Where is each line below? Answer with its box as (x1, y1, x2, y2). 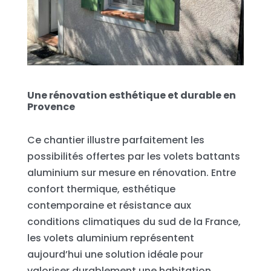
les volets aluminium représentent (27, 230, 194, 245)
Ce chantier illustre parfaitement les (27, 132, 204, 147)
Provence (27, 99, 75, 114)
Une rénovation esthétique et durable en (27, 88, 236, 102)
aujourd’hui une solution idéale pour (27, 247, 203, 261)
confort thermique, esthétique (27, 181, 175, 196)
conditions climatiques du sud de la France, (27, 214, 241, 229)
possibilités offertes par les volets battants (27, 149, 240, 163)
